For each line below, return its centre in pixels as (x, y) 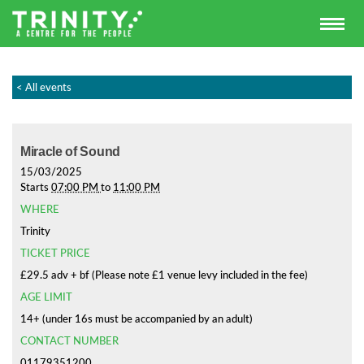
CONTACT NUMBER (69, 341)
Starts (36, 187)
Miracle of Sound (70, 152)
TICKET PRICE (55, 253)
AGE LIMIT (46, 297)
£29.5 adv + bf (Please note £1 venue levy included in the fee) (164, 275)
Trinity (35, 231)
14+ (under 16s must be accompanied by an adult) (136, 319)
